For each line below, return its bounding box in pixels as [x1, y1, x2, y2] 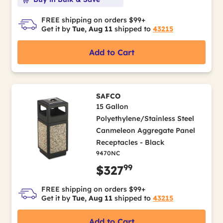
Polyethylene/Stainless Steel [96, 114, 194, 123]
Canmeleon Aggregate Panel [96, 126, 195, 135]
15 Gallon [96, 102, 128, 111]
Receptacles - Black [96, 138, 164, 147]
